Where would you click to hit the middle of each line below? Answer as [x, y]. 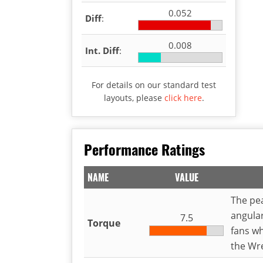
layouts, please [134, 97]
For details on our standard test [154, 85]
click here [183, 97]
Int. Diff [102, 50]
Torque [104, 223]
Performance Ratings [144, 149]
